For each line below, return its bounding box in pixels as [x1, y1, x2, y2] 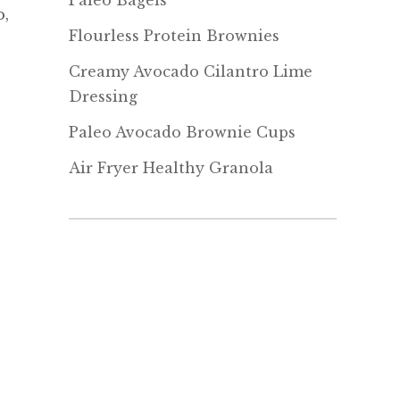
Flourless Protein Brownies [69, 27, 279, 45]
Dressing [69, 87, 137, 105]
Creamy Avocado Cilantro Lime [69, 62, 312, 80]
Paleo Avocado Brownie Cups [69, 123, 296, 141]
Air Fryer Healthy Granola [69, 159, 273, 177]
